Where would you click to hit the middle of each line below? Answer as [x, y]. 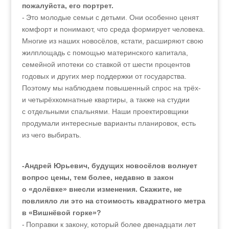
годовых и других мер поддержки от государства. [104, 76]
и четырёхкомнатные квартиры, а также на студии [106, 100]
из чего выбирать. [51, 135]
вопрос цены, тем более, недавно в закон [97, 177]
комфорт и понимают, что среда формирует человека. [113, 29]
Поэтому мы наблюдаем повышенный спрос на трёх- [111, 88]
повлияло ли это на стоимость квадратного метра [113, 201]
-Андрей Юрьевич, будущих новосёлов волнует [109, 166]
